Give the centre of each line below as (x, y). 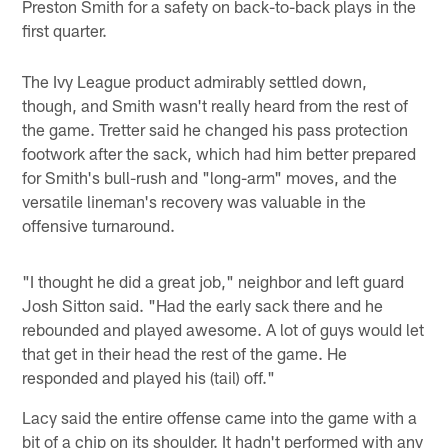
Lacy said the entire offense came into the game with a (220, 416)
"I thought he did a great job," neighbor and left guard (213, 280)
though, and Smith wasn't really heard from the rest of (215, 104)
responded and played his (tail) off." (149, 376)
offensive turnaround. (99, 224)
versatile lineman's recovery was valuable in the (194, 200)
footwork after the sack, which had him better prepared (219, 152)
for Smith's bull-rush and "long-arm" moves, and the (210, 176)
